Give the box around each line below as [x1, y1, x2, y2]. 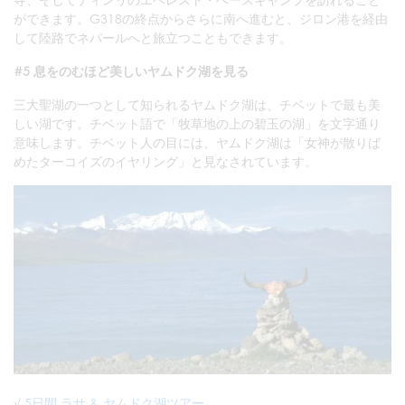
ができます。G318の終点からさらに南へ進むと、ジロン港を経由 [14, 10, 388, 26]
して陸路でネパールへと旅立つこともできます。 [14, 29, 292, 45]
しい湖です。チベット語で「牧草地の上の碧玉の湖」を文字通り [14, 115, 381, 131]
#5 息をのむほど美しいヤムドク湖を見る [14, 62, 249, 79]
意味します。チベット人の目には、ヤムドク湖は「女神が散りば [14, 134, 381, 150]
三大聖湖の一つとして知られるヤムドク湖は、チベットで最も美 [14, 96, 381, 112]
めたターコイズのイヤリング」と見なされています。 [14, 153, 317, 169]
